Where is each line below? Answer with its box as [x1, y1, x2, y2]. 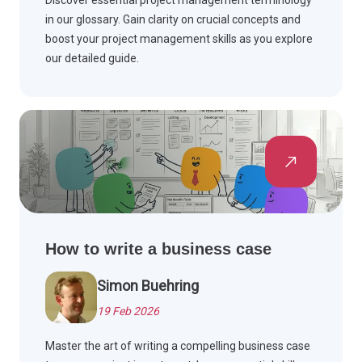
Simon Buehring [97, 277, 199, 295]
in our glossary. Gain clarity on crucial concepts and [45, 13, 301, 27]
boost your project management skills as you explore [45, 32, 313, 46]
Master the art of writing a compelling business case [45, 339, 310, 353]
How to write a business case [45, 240, 271, 259]
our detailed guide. [45, 52, 139, 65]
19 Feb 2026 [97, 305, 159, 318]
